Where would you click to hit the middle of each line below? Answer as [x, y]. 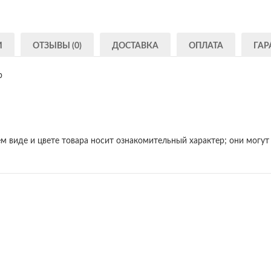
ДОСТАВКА [135, 46]
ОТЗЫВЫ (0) [57, 46]
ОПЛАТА [206, 46]
